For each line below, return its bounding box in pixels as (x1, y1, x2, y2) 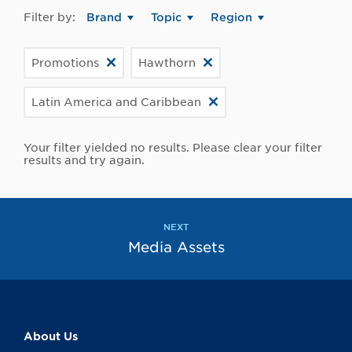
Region (211, 11, 252, 24)
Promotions (31, 57, 99, 70)
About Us (24, 330, 78, 343)
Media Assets (127, 239, 225, 256)
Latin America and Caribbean (31, 96, 201, 109)
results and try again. (24, 154, 145, 167)
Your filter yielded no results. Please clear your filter (24, 141, 322, 155)
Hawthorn (138, 57, 196, 70)
